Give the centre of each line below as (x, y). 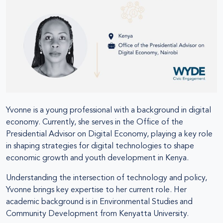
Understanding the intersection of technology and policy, (107, 178)
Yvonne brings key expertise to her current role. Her (96, 190)
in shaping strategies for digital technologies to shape (100, 146)
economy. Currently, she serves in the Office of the (95, 122)
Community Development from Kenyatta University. (97, 214)
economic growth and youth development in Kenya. (97, 158)
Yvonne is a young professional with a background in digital (109, 110)
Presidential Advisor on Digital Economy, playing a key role (109, 134)
